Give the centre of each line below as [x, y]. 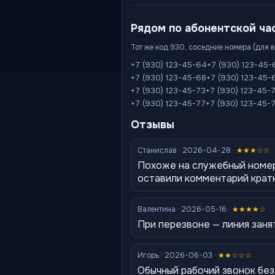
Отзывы [153, 125]
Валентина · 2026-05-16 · [185, 209]
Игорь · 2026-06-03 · [178, 255]
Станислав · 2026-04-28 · [187, 150]
